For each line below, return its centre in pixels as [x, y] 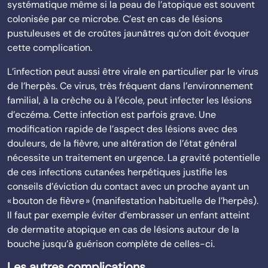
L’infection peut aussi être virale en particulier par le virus [133, 71]
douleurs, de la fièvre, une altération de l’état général [122, 143]
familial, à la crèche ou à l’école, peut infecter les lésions [130, 100]
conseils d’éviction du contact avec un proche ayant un [128, 186]
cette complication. [50, 48]
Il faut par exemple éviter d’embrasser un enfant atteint [128, 215]
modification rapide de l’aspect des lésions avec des [122, 129]
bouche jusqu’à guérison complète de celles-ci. [111, 244]
